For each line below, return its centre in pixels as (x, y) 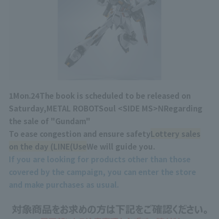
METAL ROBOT (72, 108)
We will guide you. (120, 146)
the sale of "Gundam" (49, 121)
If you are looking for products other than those (99, 159)
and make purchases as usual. (64, 185)
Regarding (183, 108)
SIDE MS (138, 108)
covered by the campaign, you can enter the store (102, 172)
